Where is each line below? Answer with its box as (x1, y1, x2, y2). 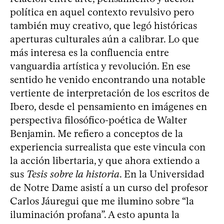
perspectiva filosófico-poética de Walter (10, 113, 186, 126)
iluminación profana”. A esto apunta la (10, 208, 179, 220)
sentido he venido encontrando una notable (10, 73, 205, 85)
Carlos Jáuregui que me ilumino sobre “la (10, 194, 194, 207)
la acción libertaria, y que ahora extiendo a (10, 154, 200, 166)
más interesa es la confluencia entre (10, 46, 169, 58)
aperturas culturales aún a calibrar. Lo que (10, 32, 199, 45)
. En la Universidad (119, 167, 204, 180)
